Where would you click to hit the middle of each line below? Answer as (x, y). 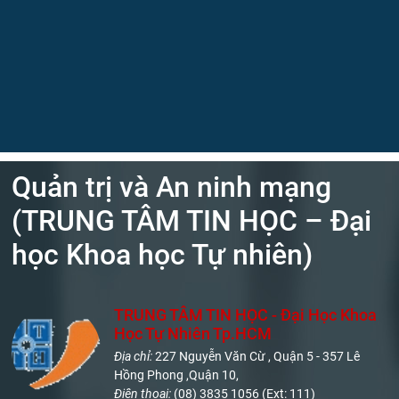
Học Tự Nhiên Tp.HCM (193, 334)
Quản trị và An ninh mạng (172, 187)
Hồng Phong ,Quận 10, (177, 375)
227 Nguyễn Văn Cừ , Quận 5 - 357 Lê (258, 356)
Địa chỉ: (135, 356)
